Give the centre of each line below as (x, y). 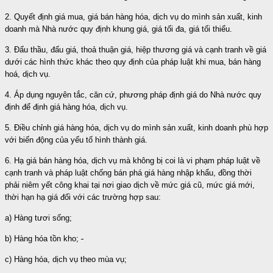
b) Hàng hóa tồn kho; (43, 238)
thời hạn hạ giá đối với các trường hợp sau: (83, 197)
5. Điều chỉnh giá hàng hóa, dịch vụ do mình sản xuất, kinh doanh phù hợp (136, 127)
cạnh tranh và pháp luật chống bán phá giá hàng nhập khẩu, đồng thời (128, 172)
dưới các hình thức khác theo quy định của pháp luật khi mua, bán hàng (133, 62)
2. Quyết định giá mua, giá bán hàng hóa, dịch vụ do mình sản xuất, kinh (133, 16)
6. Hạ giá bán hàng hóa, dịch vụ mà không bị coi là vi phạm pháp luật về (133, 160)
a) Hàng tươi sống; (38, 218)
